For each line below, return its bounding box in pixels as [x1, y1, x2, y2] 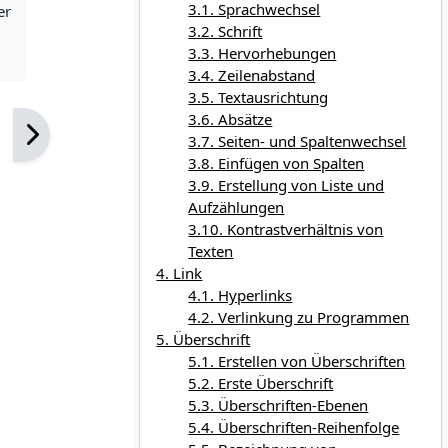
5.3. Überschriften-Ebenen [188, 395, 369, 416]
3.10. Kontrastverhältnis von [188, 219, 384, 240]
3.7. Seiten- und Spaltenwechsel [188, 131, 407, 152]
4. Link [156, 263, 203, 284]
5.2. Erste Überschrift [188, 373, 334, 394]
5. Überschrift [156, 329, 251, 350]
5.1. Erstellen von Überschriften [188, 351, 406, 372]
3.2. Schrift [188, 21, 263, 42]
